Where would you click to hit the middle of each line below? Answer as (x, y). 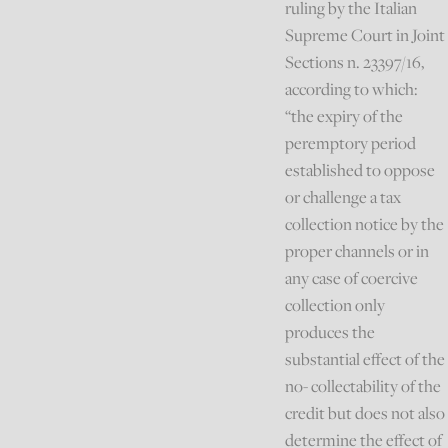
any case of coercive (352, 277)
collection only (335, 304)
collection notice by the (365, 223)
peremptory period (351, 142)
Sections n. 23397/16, (355, 61)
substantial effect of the (365, 358)
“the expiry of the (344, 115)
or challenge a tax (343, 196)
